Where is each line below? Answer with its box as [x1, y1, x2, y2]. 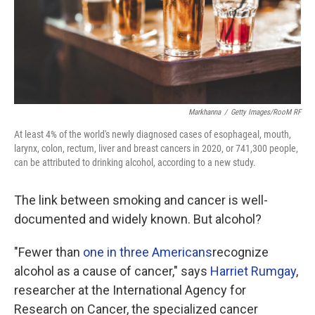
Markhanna [188, 108, 221, 117]
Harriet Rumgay [210, 264, 296, 278]
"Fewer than [14, 245, 83, 259]
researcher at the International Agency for [14, 283, 246, 297]
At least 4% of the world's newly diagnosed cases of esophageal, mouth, [14, 129, 291, 140]
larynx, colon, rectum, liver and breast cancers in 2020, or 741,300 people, [14, 143, 298, 154]
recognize [212, 245, 269, 259]
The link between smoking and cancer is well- [14, 193, 268, 207]
